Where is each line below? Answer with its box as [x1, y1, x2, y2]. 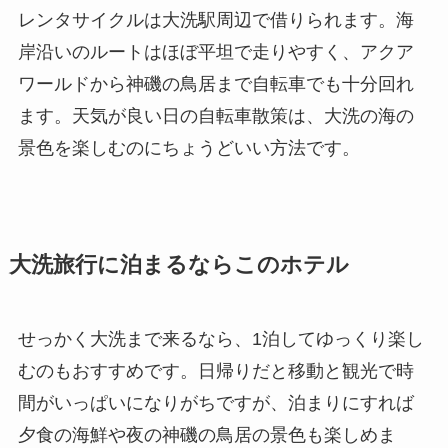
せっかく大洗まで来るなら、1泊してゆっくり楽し [17, 328, 424, 349]
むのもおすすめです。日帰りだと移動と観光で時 [17, 360, 414, 381]
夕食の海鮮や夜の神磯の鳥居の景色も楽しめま [17, 424, 396, 445]
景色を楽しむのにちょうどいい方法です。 [17, 137, 360, 158]
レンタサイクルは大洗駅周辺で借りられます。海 [17, 9, 414, 30]
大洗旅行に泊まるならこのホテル [8, 252, 349, 277]
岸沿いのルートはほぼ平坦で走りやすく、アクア [17, 41, 414, 62]
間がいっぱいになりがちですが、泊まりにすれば [17, 392, 414, 413]
